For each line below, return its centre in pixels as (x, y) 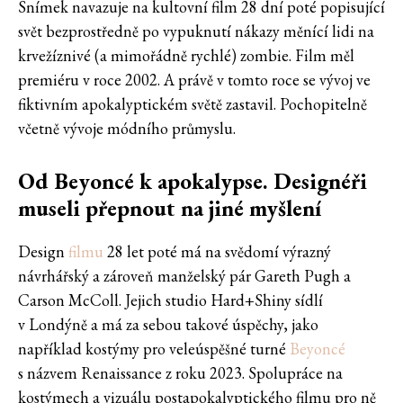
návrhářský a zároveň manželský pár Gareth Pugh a (184, 276)
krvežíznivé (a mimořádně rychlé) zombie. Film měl (186, 56)
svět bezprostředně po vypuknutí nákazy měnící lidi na (196, 31)
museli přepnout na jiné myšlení (170, 208)
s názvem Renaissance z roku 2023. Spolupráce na (180, 373)
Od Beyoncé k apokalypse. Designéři (193, 181)
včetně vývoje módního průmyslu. (127, 129)
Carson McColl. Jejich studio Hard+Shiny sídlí (170, 300)
